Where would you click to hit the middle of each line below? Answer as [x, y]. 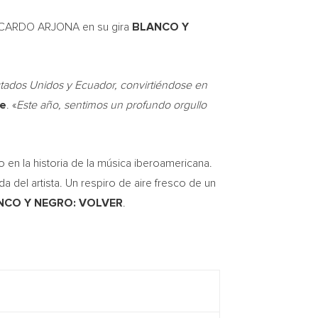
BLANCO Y [160, 27]
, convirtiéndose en [161, 85]
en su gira [106, 27]
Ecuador [94, 85]
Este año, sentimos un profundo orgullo [111, 105]
